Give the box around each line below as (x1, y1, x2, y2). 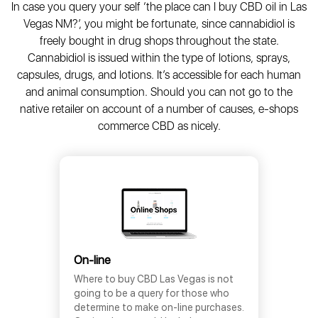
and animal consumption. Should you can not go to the (26, 85, 292, 99)
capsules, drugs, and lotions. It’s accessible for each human (17, 68, 301, 82)
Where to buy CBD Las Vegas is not (74, 273, 234, 285)
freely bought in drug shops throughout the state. (39, 34, 279, 48)
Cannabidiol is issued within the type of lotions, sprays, (28, 51, 290, 65)
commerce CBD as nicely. (97, 119, 221, 133)
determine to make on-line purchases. (74, 302, 244, 313)
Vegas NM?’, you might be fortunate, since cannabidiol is (23, 17, 295, 31)
